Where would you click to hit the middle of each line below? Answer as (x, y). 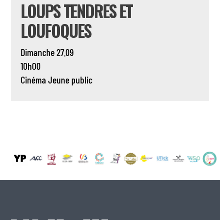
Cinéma (34, 80)
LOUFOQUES (56, 30)
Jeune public (70, 80)
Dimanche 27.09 (47, 52)
